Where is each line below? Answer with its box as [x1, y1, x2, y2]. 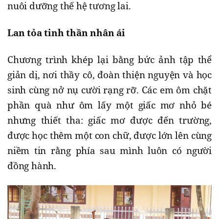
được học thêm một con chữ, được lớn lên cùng [7, 129, 212, 142]
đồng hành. [7, 159, 57, 173]
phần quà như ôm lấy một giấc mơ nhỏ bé [7, 99, 212, 112]
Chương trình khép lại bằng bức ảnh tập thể [7, 53, 212, 66]
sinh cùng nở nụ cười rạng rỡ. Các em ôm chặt [7, 84, 212, 97]
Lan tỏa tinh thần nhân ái [7, 26, 125, 40]
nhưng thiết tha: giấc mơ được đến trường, [7, 114, 212, 127]
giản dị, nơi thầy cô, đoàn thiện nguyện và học [7, 68, 212, 82]
